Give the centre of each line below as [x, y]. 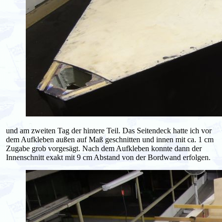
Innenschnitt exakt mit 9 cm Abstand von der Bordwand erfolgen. [108, 157]
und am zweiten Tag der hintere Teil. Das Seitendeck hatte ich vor [109, 130]
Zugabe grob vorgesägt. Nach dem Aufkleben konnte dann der [104, 148]
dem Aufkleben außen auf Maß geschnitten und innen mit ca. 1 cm [110, 139]
